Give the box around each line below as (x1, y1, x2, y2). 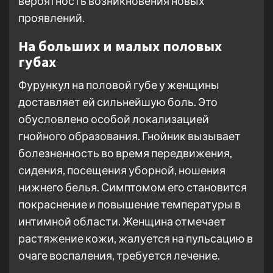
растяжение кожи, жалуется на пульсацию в (18, 232, 253, 245)
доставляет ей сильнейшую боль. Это (18, 95, 218, 108)
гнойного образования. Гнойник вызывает (18, 129, 241, 143)
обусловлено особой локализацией (18, 112, 209, 126)
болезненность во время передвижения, (18, 146, 232, 160)
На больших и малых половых (18, 37, 222, 55)
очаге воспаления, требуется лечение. (18, 249, 220, 262)
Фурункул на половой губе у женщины (18, 78, 219, 91)
